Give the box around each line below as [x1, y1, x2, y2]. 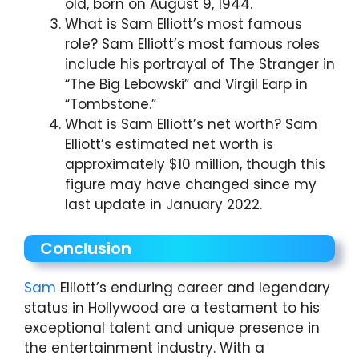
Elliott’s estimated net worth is [65, 134, 273, 154]
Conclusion [40, 237, 131, 260]
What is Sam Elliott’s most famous [65, 14, 302, 34]
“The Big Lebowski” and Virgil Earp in [65, 74, 308, 94]
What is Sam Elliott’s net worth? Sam [65, 114, 317, 134]
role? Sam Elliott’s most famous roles [65, 34, 320, 54]
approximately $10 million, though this [65, 154, 325, 174]
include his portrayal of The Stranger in [65, 54, 335, 74]
